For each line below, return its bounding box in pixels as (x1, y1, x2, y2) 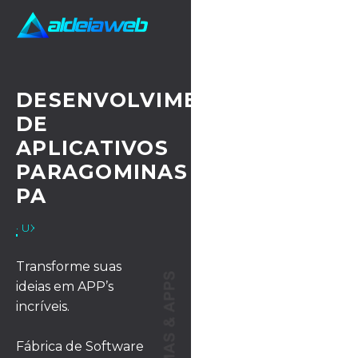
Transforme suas (16, 259, 121, 275)
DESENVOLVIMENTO (16, 88, 248, 112)
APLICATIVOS (16, 136, 169, 160)
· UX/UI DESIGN (16, 221, 100, 235)
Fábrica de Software (16, 339, 144, 355)
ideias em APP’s (16, 279, 113, 295)
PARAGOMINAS (16, 160, 188, 184)
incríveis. (16, 299, 70, 315)
